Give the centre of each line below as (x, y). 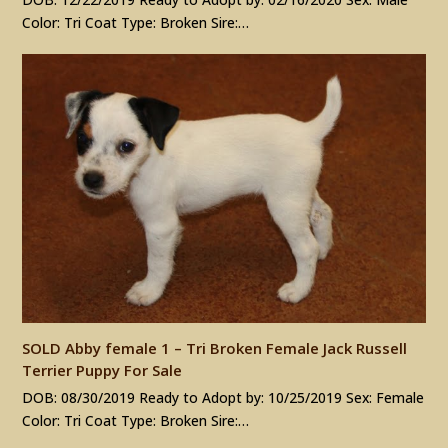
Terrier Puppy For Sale (102, 369)
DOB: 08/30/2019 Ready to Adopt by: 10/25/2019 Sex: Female (223, 397)
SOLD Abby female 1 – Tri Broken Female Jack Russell (215, 347)
